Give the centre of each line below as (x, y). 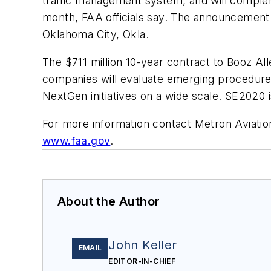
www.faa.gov (77, 140)
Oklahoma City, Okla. (96, 34)
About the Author (109, 201)
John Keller (143, 245)
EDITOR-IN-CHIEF (142, 261)
